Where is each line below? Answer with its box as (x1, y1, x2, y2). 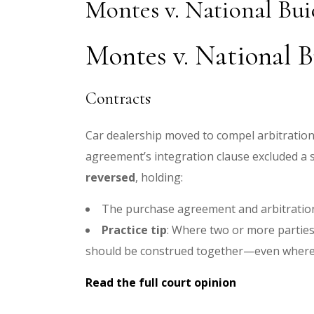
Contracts (86, 88, 151, 109)
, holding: (135, 170, 183, 185)
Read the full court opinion (86, 275, 236, 290)
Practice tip (102, 222, 167, 238)
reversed (86, 170, 135, 185)
